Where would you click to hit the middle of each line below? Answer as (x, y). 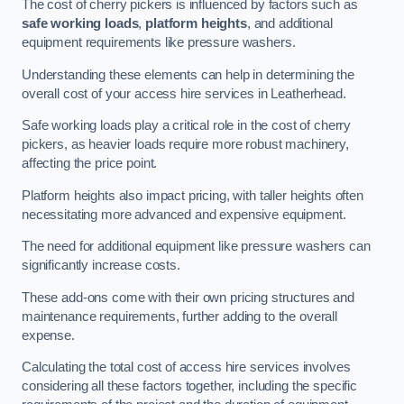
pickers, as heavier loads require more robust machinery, (185, 145)
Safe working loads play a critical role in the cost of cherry (187, 126)
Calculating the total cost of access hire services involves (186, 367)
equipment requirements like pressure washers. (159, 43)
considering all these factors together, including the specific (189, 386)
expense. (48, 335)
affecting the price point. (90, 164)
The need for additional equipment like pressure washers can (196, 247)
